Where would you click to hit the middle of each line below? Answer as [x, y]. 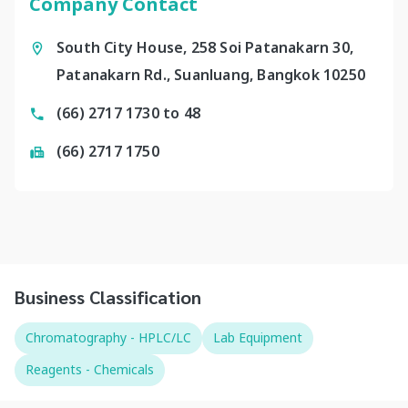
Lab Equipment [258, 338]
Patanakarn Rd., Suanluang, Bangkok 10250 [211, 76]
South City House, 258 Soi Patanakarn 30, [205, 48]
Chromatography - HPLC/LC [108, 338]
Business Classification [108, 297]
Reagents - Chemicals [90, 370]
